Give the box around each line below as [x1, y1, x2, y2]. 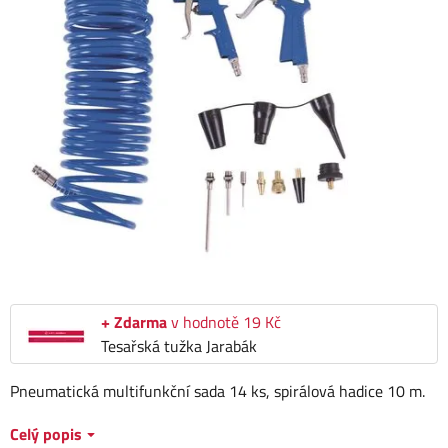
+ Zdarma [101, 310, 167, 335]
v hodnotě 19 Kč [167, 310, 281, 335]
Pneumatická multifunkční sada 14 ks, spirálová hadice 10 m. [10, 379, 429, 404]
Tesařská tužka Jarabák [101, 334, 257, 359]
